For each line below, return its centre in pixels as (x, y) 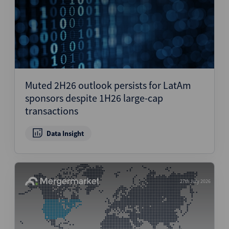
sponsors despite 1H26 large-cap (94, 98)
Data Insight (65, 133)
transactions (52, 111)
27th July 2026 (195, 181)
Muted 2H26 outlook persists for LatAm (108, 85)
